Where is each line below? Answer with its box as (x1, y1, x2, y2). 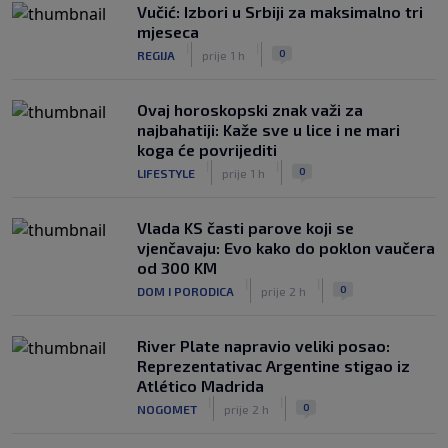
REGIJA (137, 47, 175, 62)
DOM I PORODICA (137, 283, 234, 298)
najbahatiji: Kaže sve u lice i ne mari (137, 120, 400, 139)
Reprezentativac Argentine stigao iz (137, 356, 410, 375)
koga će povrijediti (137, 140, 277, 159)
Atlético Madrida (137, 376, 264, 395)
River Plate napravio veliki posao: (137, 336, 390, 355)
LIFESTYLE (137, 165, 195, 180)
